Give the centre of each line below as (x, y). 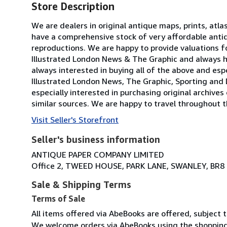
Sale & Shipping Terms (81, 184)
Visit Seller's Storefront (75, 119)
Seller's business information (96, 139)
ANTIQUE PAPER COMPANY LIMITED (98, 154)
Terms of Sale (58, 198)
